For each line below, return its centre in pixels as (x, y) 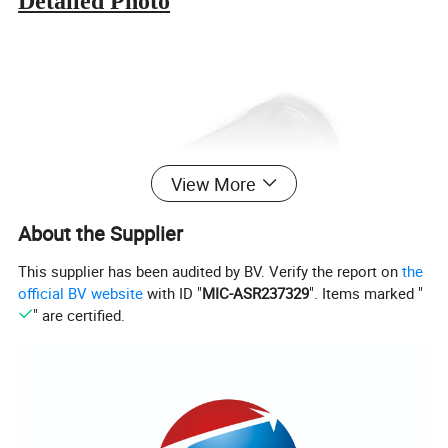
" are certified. (78, 314)
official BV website (81, 292)
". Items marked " (366, 292)
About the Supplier (101, 233)
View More (213, 183)
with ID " (173, 292)
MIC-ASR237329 (256, 292)
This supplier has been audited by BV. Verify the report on (210, 270)
